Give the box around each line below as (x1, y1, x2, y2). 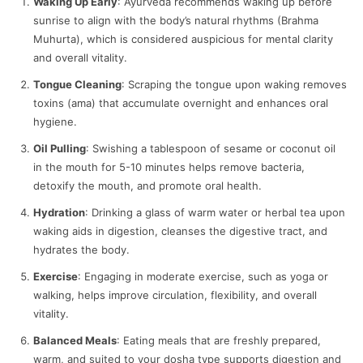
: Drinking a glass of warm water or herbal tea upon (85, 206, 345, 220)
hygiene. (33, 115, 77, 129)
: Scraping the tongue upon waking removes (122, 78, 347, 92)
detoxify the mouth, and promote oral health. (33, 179, 262, 193)
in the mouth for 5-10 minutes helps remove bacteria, (33, 160, 305, 174)
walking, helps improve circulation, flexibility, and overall (33, 288, 317, 302)
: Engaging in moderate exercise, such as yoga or (78, 270, 328, 284)
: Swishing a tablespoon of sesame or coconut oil (86, 142, 335, 156)
